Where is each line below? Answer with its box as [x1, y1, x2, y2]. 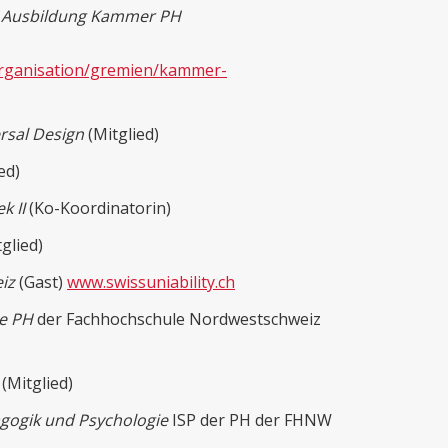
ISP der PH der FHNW [168, 409, 332, 432]
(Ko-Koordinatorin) [25, 197, 175, 220]
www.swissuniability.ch [67, 271, 235, 294]
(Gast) [15, 271, 67, 294]
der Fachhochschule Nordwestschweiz [33, 308, 321, 331]
